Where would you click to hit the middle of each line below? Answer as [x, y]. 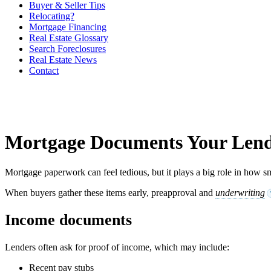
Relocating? [52, 16]
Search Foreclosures [67, 49]
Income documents [68, 220]
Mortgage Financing [68, 27]
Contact [44, 70]
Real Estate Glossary [69, 38]
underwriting [240, 192]
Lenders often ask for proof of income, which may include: [117, 247]
